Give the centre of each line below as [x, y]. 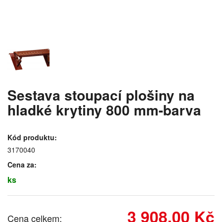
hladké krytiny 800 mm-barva [104, 110]
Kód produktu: [32, 138]
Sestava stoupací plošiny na [101, 95]
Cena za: [22, 165]
